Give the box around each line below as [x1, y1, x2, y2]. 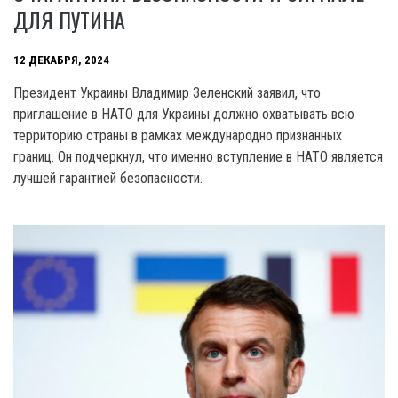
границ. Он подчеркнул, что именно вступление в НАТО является [13, 148, 383, 166]
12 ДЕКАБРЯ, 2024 [13, 52, 109, 67]
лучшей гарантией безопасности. [13, 170, 203, 187]
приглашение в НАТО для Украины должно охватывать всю [13, 106, 354, 123]
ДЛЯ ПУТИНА [13, 4, 125, 36]
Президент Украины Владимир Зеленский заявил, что [13, 84, 321, 102]
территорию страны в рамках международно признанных [13, 127, 342, 145]
